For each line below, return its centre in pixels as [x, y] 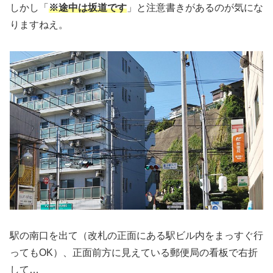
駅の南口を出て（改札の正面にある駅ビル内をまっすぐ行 [136, 236]
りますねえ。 [39, 25]
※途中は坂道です [88, 8]
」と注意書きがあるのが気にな [195, 8]
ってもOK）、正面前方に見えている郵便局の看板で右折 [134, 253]
